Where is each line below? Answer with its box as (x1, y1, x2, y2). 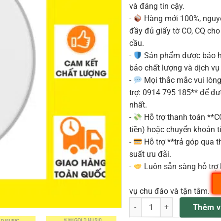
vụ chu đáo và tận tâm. (129, 186, 212, 196)
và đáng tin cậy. (129, 1, 184, 11)
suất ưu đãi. (129, 149, 171, 159)
